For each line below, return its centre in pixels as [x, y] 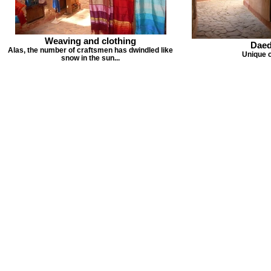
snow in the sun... [90, 58]
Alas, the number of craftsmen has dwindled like [90, 50]
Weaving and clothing [90, 41]
